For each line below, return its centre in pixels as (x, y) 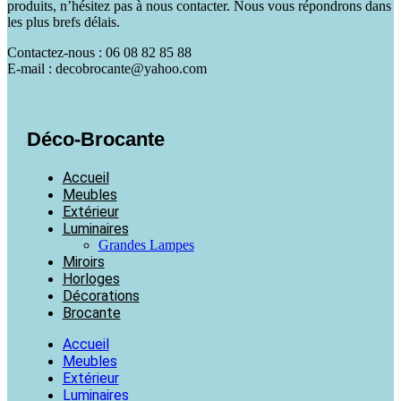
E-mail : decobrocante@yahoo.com (107, 69)
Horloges (91, 278)
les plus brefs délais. (64, 22)
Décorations (101, 295)
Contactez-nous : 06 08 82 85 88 (99, 53)
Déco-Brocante (95, 139)
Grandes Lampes (146, 244)
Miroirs (83, 261)
